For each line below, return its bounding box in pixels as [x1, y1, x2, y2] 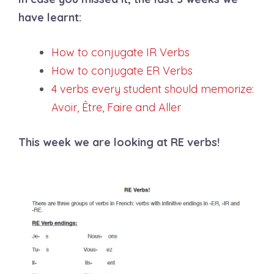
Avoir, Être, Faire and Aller [51, 100, 181, 114]
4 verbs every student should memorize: [51, 82, 254, 96]
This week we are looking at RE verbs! [18, 135, 220, 149]
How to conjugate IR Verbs [51, 45, 190, 59]
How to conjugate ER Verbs [51, 64, 196, 78]
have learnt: [18, 10, 81, 24]
